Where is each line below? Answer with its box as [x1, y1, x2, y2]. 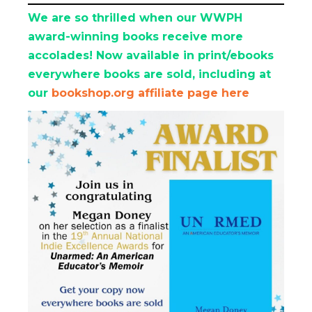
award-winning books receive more [28, 29, 243, 43]
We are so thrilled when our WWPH [28, 10, 242, 24]
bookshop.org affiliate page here [52, 86, 249, 100]
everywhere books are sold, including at [28, 67, 271, 81]
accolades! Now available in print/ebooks [28, 48, 274, 62]
